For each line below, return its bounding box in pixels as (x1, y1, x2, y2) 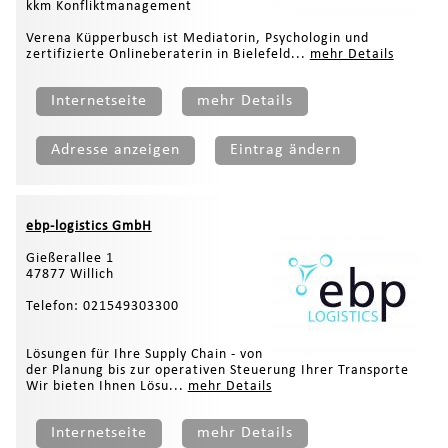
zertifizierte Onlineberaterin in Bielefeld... (25, 46, 310, 62)
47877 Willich (25, 266, 114, 282)
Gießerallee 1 (25, 250, 114, 266)
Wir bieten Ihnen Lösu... (25, 378, 188, 394)
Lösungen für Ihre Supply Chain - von (25, 346, 263, 362)
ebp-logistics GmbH (25, 218, 152, 234)
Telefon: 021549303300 (25, 298, 179, 314)
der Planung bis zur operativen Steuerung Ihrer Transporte (25, 362, 409, 378)
